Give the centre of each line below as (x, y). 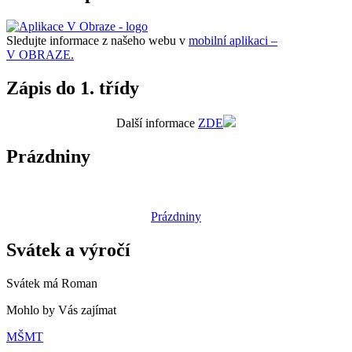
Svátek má (34, 283)
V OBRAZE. (40, 55)
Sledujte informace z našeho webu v (97, 41)
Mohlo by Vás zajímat (61, 310)
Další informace (157, 123)
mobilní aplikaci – (233, 41)
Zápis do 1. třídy (73, 88)
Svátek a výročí (68, 249)
